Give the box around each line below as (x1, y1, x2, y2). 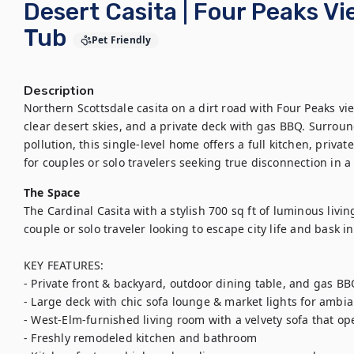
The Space (24, 185, 80, 200)
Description (24, 82, 94, 100)
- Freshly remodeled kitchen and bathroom (24, 330, 257, 345)
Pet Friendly (92, 33, 152, 47)
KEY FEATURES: (24, 258, 104, 273)
